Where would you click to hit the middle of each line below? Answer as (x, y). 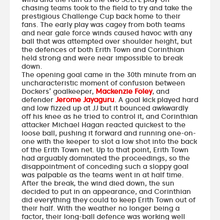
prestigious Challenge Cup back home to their (101, 16)
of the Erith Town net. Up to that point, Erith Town (105, 149)
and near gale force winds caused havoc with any (107, 32)
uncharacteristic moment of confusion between (103, 82)
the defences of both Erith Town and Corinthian (103, 49)
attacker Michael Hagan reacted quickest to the (104, 124)
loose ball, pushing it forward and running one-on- (109, 133)
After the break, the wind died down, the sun (98, 183)
